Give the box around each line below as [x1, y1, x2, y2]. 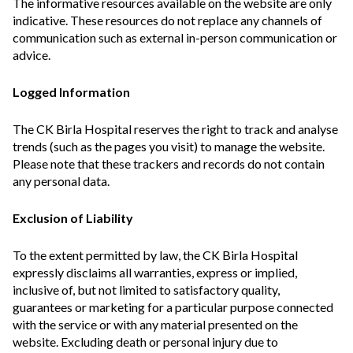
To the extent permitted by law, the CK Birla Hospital [13, 247, 298, 262]
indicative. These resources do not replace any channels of [13, 13, 322, 28]
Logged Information [13, 84, 130, 99]
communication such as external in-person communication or [13, 30, 337, 45]
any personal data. [13, 173, 110, 188]
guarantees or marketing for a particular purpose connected [13, 299, 333, 314]
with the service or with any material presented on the [13, 317, 298, 332]
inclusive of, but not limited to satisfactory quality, [13, 282, 280, 297]
